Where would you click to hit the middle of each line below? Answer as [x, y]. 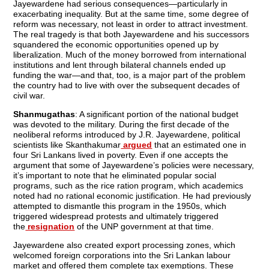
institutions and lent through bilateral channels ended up [120, 65]
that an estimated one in [199, 145]
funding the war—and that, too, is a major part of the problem [130, 75]
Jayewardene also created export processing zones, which [125, 245]
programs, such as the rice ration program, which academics [128, 186]
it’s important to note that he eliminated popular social [115, 176]
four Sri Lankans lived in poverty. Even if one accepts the [121, 155]
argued [137, 145]
